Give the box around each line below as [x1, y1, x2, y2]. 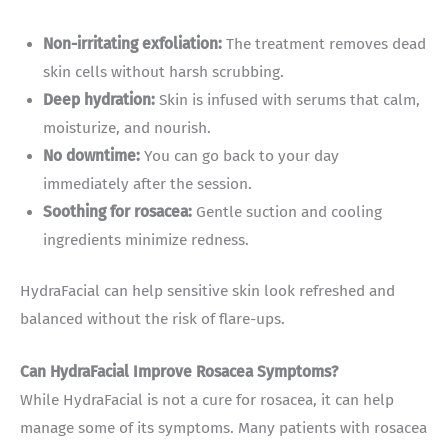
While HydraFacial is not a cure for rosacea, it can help [20, 390, 394, 409]
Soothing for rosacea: [43, 202, 193, 221]
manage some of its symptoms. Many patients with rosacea [20, 418, 427, 437]
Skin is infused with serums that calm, [155, 90, 421, 109]
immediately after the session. [43, 174, 253, 193]
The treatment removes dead [222, 34, 427, 53]
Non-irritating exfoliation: [43, 34, 223, 53]
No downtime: [43, 146, 141, 165]
